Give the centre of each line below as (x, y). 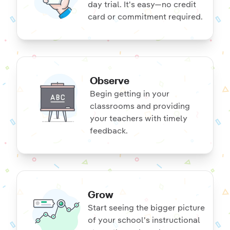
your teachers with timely (138, 118)
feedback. (109, 131)
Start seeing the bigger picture (146, 208)
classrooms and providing (140, 106)
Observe (109, 81)
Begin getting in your (129, 94)
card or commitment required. (146, 17)
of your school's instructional (144, 220)
